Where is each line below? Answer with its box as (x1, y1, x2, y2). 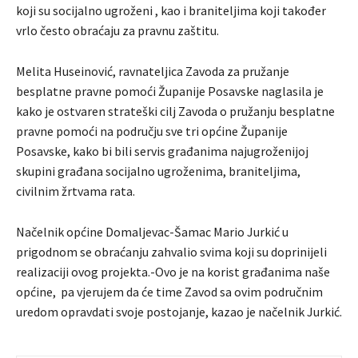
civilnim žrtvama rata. (16, 183, 135, 200)
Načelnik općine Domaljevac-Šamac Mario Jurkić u (16, 224, 288, 241)
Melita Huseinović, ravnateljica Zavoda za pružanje (16, 63, 289, 80)
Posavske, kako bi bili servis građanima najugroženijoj (16, 143, 308, 160)
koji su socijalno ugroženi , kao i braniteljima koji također (16, 2, 326, 19)
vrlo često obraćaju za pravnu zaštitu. (16, 22, 219, 39)
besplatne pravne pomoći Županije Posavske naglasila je (16, 83, 324, 100)
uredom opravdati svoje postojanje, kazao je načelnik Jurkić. (16, 304, 342, 320)
